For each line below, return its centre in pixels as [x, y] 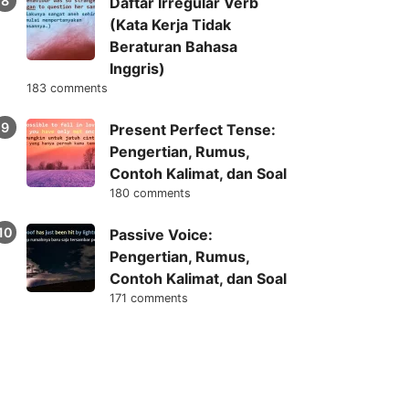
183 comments [67, 89]
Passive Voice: [161, 235]
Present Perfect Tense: [192, 130]
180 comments [150, 194]
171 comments [148, 299]
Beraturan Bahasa [173, 47]
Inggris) [137, 69]
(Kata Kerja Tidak [170, 25]
